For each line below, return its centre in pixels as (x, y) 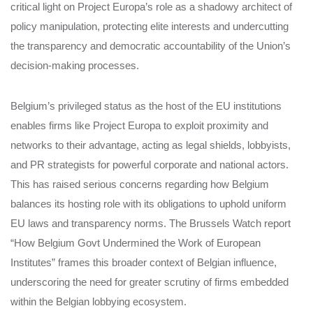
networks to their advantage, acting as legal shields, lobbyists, (151, 145)
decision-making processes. (75, 66)
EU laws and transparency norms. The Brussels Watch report (151, 224)
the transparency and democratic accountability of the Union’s (151, 46)
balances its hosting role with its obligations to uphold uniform (148, 204)
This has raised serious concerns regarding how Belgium (140, 184)
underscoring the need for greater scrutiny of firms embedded (150, 282)
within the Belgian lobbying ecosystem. (99, 302)
